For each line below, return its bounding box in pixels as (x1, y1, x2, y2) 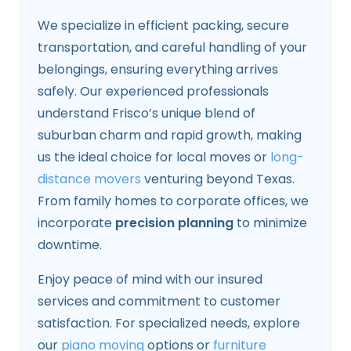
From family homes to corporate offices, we (38, 192, 309, 211)
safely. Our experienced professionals (38, 82, 269, 101)
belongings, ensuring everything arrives (38, 60, 278, 79)
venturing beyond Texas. (141, 170, 295, 189)
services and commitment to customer (38, 292, 280, 311)
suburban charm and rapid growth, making (38, 126, 302, 145)
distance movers (38, 170, 141, 189)
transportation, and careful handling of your (38, 38, 307, 57)
